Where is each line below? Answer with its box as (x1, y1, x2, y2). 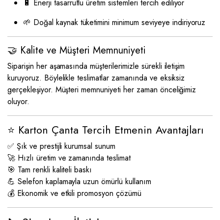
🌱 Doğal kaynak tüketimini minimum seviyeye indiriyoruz (23, 17, 206, 28)
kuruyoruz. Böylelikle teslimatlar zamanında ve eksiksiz (7, 72, 185, 83)
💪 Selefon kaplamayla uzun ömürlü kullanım (7, 176, 151, 187)
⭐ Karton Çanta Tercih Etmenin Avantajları (7, 122, 204, 137)
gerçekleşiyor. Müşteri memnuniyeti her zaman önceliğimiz (7, 84, 196, 95)
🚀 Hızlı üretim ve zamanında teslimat (7, 152, 131, 164)
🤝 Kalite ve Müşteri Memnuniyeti (7, 43, 146, 57)
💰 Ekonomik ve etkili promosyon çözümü (7, 188, 141, 199)
